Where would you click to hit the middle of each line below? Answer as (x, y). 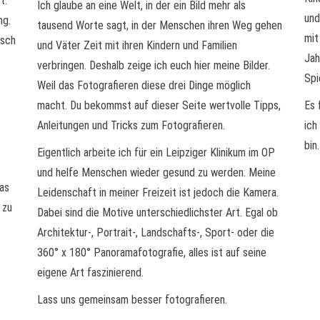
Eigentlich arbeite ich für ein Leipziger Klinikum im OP (156, 152)
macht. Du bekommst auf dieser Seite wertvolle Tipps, (159, 105)
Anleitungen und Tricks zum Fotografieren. (131, 125)
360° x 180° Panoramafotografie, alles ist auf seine (152, 252)
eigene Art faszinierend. (91, 272)
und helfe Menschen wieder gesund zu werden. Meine (157, 172)
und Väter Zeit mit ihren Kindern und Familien (137, 45)
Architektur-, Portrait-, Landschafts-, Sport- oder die (156, 232)
